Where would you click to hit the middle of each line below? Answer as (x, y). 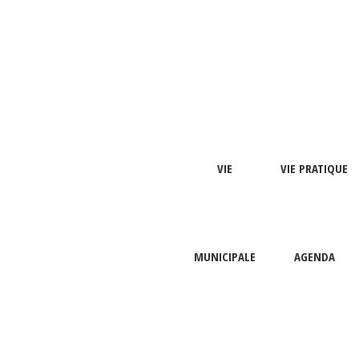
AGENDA (314, 256)
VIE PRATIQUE (314, 168)
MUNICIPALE (225, 256)
